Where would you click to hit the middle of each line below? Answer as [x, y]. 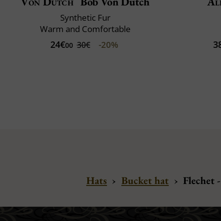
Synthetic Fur [85, 17]
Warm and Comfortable [85, 29]
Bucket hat [145, 180]
